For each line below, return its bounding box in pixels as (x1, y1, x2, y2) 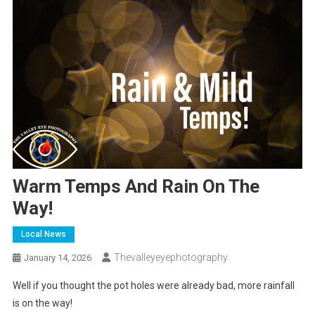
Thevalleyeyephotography (113, 251, 228, 263)
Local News (20, 229, 66, 239)
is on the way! (12, 297, 72, 309)
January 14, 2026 (23, 252, 91, 263)
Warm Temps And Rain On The (12, 175, 259, 197)
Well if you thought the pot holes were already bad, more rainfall (12, 279, 295, 291)
